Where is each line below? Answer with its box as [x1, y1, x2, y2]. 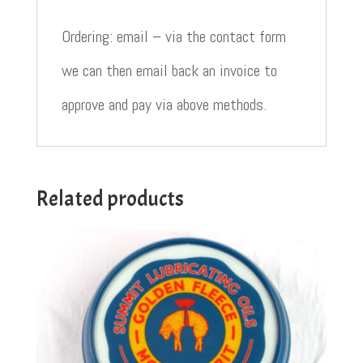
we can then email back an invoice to [61, 59, 277, 81]
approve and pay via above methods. [61, 93, 267, 115]
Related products [36, 185, 184, 212]
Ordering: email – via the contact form [61, 25, 286, 47]
